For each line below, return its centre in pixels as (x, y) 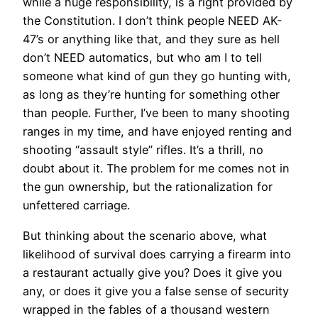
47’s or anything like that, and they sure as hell (151, 39)
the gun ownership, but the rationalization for (148, 187)
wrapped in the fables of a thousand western (146, 309)
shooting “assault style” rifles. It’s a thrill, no (143, 150)
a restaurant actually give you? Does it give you (152, 272)
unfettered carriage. (76, 205)
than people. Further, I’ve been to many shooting (156, 113)
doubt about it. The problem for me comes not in (156, 169)
